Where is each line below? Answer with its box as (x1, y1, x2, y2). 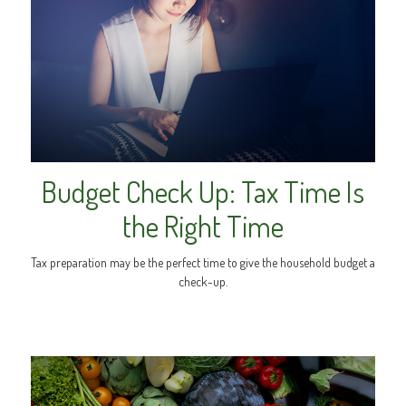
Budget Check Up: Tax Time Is (42, 172, 364, 210)
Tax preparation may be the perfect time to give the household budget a (31, 254, 375, 270)
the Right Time (122, 207, 284, 245)
